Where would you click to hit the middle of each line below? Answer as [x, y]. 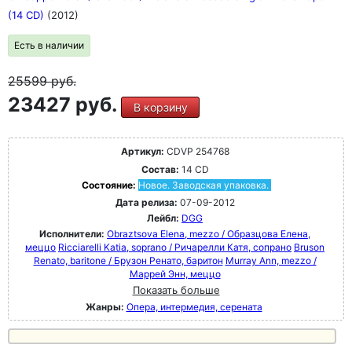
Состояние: [110, 185]
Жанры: [104, 307]
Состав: [160, 169]
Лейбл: [163, 218]
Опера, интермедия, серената [194, 307]
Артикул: [142, 151]
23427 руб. [64, 104]
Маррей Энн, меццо [175, 274]
